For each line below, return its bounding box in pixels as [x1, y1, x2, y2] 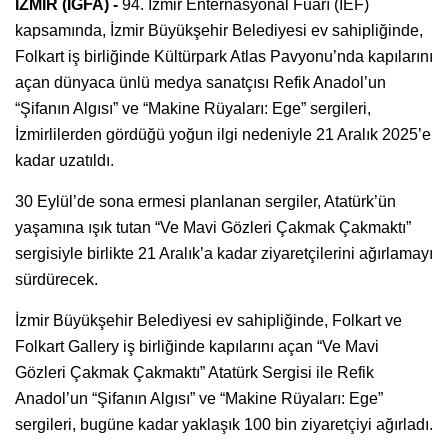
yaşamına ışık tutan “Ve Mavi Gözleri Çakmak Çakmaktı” [15, 218, 411, 236]
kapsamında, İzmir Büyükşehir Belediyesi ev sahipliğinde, [15, 21, 423, 39]
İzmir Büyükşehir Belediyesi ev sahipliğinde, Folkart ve [15, 311, 402, 329]
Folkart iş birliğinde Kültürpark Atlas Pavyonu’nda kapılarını [15, 47, 433, 65]
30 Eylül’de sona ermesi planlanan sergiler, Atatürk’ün [15, 192, 396, 210]
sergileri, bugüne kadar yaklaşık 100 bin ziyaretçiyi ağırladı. [15, 415, 433, 433]
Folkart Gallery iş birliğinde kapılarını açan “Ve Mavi [15, 337, 379, 355]
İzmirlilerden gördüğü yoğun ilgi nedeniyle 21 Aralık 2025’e [15, 125, 431, 143]
